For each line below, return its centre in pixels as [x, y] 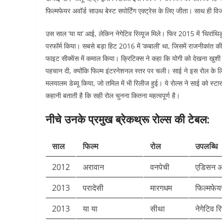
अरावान [93, 167]
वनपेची [160, 167]
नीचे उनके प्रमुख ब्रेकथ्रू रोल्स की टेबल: [128, 119]
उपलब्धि [206, 146]
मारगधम [161, 188]
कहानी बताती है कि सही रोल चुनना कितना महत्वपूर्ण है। [113, 95]
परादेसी [93, 188]
